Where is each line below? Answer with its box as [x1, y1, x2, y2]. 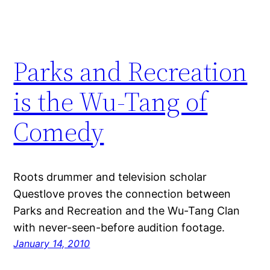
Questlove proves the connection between [13, 187, 231, 201]
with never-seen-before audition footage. [13, 221, 225, 234]
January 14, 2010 [13, 237, 90, 250]
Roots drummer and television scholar [13, 171, 207, 184]
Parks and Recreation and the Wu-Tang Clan [13, 204, 240, 218]
